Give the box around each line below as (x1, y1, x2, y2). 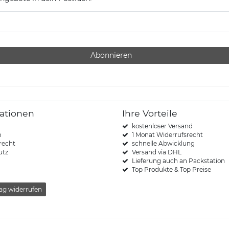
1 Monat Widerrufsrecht (131, 130, 203, 139)
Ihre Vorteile (122, 107, 177, 119)
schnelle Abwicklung (131, 139, 195, 147)
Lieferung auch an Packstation (131, 156, 225, 165)
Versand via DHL (131, 148, 181, 156)
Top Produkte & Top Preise (131, 165, 211, 173)
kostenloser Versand (131, 122, 193, 130)
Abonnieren (90, 50, 132, 60)
